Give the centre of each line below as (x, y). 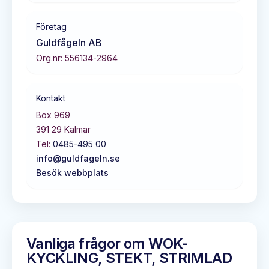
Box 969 (53, 115)
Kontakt (51, 98)
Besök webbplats (72, 173)
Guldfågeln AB (69, 43)
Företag (51, 27)
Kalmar (77, 130)
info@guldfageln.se (78, 159)
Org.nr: (50, 58)
